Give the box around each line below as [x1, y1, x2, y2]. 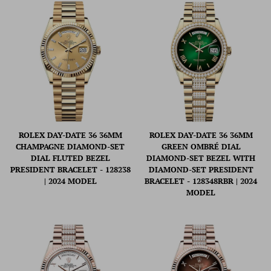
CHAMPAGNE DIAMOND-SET [16, 141, 125, 152]
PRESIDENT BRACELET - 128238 [10, 164, 131, 175]
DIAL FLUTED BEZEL [30, 152, 110, 164]
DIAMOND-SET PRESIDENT [148, 164, 253, 175]
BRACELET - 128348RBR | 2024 [145, 175, 257, 187]
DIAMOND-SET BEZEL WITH [146, 152, 255, 164]
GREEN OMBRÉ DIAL [161, 141, 241, 152]
